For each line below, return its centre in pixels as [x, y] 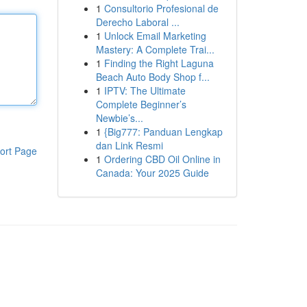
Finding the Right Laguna [159, 63]
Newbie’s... [119, 118]
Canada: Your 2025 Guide [152, 173]
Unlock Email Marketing [155, 36]
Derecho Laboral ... [137, 22]
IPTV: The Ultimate [145, 90]
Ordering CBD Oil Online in [162, 159]
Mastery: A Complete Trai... [155, 49]
